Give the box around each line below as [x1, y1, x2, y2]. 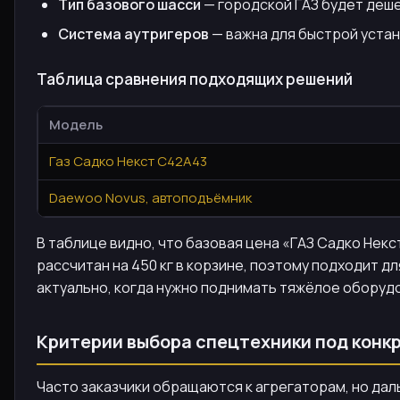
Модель [49, 115, 103, 134]
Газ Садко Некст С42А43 [49, 152, 207, 171]
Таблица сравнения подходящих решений [37, 69, 353, 89]
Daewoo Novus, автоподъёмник [49, 188, 252, 207]
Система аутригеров [58, 24, 209, 44]
